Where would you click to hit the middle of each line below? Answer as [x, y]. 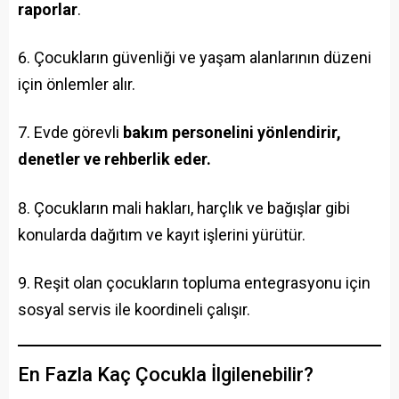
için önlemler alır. [77, 84]
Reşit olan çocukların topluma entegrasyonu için [202, 282]
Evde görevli [78, 133]
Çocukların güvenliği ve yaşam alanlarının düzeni [203, 57]
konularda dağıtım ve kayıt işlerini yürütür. [162, 234]
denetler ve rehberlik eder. [114, 159]
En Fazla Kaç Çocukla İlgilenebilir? [166, 375]
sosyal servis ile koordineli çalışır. [134, 309]
